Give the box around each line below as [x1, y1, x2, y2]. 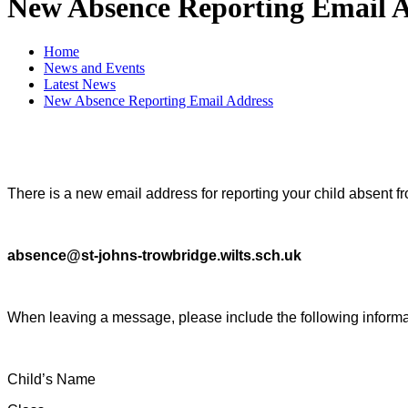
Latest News [44, 76, 116, 92]
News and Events [44, 59, 145, 76]
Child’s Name [7, 371, 96, 387]
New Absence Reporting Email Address [44, 92, 273, 108]
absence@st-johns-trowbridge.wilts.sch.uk [7, 247, 301, 263]
